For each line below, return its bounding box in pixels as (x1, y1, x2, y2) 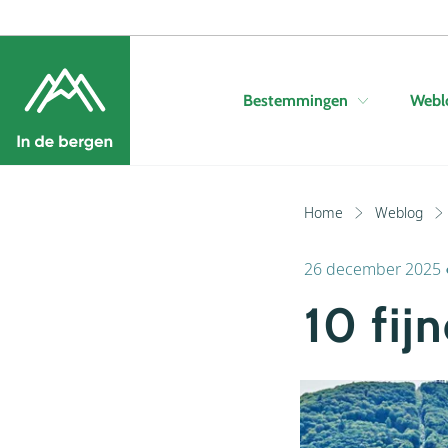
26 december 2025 (304, 257, 441, 280)
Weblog (375, 202, 423, 222)
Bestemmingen (243, 91, 348, 110)
